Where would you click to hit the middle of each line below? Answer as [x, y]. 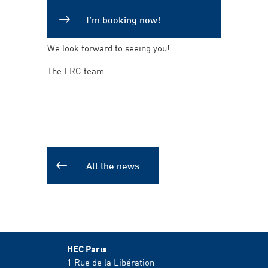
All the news [113, 165]
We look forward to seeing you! [109, 47]
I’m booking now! [123, 19]
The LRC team [76, 70]
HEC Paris [87, 248]
